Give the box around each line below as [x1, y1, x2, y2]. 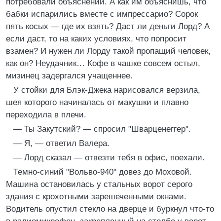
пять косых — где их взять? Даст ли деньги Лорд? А [6, 22, 210, 31]
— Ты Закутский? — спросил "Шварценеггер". [13, 124, 191, 134]
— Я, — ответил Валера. [13, 139, 110, 148]
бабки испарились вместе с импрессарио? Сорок [6, 9, 198, 19]
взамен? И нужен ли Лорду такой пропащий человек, [6, 46, 211, 56]
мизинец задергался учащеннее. [6, 71, 133, 80]
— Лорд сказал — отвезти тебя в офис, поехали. [13, 153, 205, 162]
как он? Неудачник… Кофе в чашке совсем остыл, [6, 59, 200, 68]
